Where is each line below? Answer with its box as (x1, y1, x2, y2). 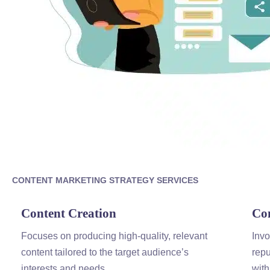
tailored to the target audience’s (52, 247, 189, 257)
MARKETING (55, 175, 107, 185)
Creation (65, 206, 116, 220)
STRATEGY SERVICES (107, 175, 198, 185)
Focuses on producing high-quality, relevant (21, 231, 207, 241)
